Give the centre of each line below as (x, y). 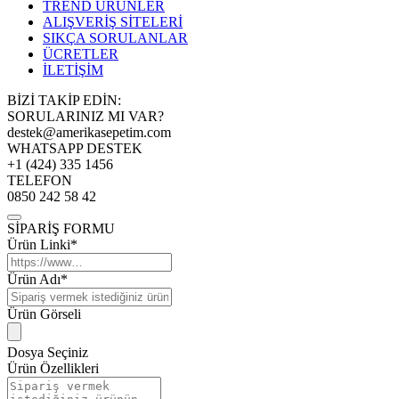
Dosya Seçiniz (48, 352)
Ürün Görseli (44, 313)
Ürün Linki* (42, 244)
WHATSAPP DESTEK (75, 148)
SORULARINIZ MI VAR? (85, 116)
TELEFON (40, 180)
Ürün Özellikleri (53, 368)
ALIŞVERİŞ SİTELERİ (113, 21)
